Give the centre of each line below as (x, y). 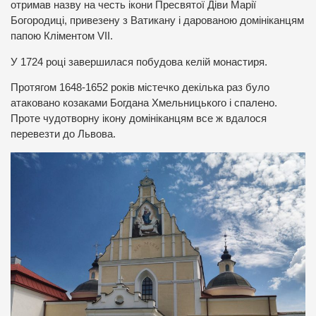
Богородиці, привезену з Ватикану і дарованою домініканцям (157, 21)
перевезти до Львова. (63, 134)
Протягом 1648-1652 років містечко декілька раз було (140, 88)
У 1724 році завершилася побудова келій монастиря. (139, 62)
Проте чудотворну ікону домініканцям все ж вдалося (139, 119)
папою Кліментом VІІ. (62, 36)
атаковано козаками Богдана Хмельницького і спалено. (144, 103)
